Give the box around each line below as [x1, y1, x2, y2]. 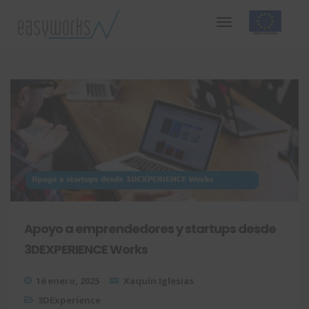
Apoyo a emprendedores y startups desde [24, 219, 276, 237]
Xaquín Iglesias [123, 274, 194, 287]
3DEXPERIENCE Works [24, 240, 148, 258]
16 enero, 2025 [36, 274, 99, 287]
